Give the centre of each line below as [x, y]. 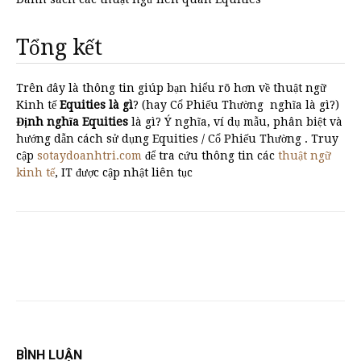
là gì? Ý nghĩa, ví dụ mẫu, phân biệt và [235, 122]
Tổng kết [59, 47]
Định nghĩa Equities [72, 122]
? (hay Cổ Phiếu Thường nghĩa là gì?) [236, 105]
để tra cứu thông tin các [210, 156]
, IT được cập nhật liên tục [124, 172]
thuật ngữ [305, 156]
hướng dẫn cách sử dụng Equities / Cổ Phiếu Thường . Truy [177, 139]
